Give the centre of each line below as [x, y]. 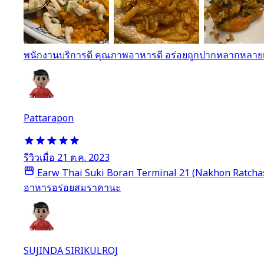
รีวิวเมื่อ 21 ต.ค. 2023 [67, 158]
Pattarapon [49, 118]
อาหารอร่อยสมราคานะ [72, 188]
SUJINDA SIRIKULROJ [71, 251]
